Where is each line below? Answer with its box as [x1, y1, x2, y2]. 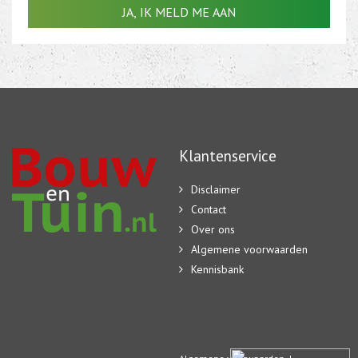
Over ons [191, 222, 235, 237]
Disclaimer [191, 182, 241, 197]
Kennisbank [191, 262, 244, 276]
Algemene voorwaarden [191, 242, 308, 257]
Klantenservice [179, 146, 276, 165]
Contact [191, 202, 226, 217]
